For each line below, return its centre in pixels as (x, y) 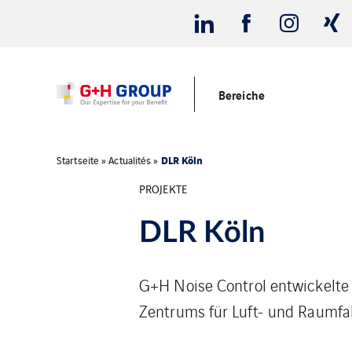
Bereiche (242, 94)
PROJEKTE (163, 188)
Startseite (78, 160)
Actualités (130, 160)
